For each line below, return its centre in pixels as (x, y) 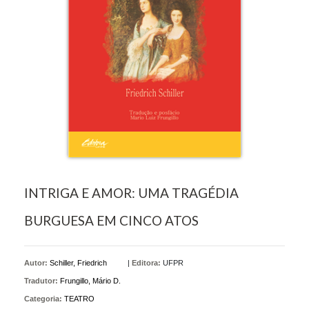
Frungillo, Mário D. (90, 281)
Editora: (146, 263)
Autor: (37, 263)
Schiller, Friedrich (78, 263)
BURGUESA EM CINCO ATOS (111, 221)
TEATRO (79, 299)
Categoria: (43, 299)
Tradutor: (42, 281)
